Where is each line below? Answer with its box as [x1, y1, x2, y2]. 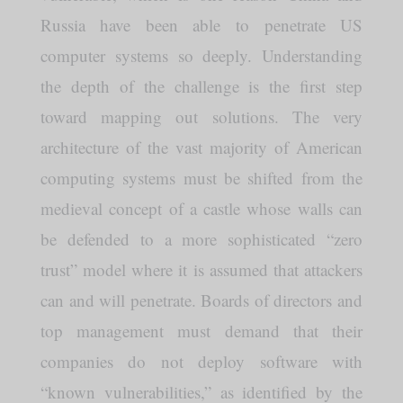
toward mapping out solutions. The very [40, 105, 363, 128]
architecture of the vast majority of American [40, 136, 363, 158]
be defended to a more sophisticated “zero [40, 228, 363, 250]
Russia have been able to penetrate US [40, 13, 363, 36]
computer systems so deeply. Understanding [40, 44, 363, 67]
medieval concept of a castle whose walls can [40, 197, 363, 219]
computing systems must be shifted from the [40, 166, 363, 189]
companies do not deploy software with [40, 350, 363, 372]
